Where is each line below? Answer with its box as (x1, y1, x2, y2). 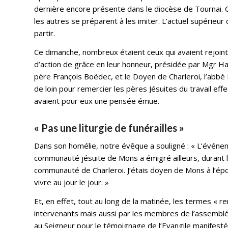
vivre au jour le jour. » (34, 177, 109, 188)
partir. (34, 27, 55, 38)
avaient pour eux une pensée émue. (34, 95, 160, 106)
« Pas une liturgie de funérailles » (34, 121, 185, 134)
